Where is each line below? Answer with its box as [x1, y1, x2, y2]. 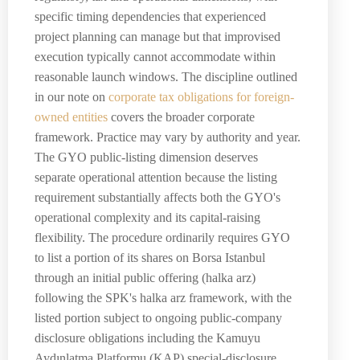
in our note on [35, 89, 108, 104]
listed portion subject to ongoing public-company [35, 310, 282, 325]
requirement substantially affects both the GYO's [35, 190, 280, 204]
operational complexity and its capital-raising [35, 210, 260, 224]
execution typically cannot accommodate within [35, 49, 276, 63]
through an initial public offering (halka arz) [35, 270, 256, 284]
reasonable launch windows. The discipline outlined [35, 69, 297, 84]
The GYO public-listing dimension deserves [35, 149, 258, 164]
